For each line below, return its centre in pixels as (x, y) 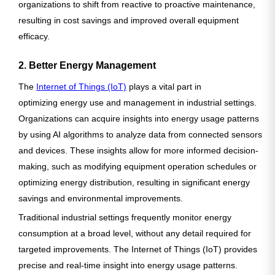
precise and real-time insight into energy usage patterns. (128, 265)
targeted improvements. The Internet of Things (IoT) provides (138, 250)
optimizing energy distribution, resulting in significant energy (134, 183)
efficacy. (34, 37)
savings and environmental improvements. (101, 199)
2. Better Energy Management (87, 66)
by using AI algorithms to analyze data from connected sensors (140, 135)
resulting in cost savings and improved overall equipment (129, 21)
